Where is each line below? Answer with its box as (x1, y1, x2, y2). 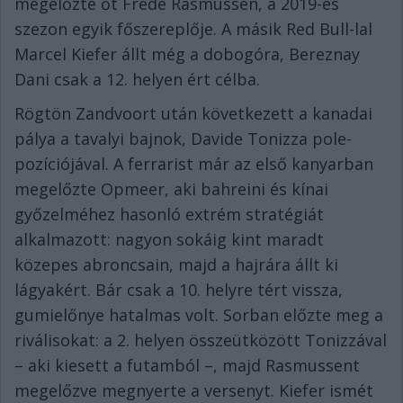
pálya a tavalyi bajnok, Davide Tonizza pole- (14, 128, 352, 149)
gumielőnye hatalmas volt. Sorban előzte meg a (14, 304, 383, 326)
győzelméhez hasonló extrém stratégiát (14, 203, 324, 225)
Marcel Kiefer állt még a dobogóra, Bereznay (14, 43, 360, 65)
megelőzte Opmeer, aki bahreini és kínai (14, 178, 328, 200)
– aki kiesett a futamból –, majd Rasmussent (14, 354, 360, 376)
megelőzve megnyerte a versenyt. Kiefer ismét (14, 380, 373, 401)
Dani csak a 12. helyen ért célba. (14, 68, 260, 90)
